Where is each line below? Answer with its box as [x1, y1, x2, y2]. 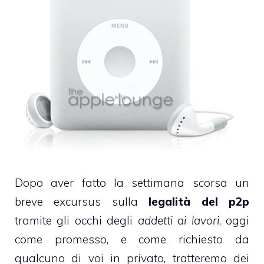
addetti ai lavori [137, 213, 219, 227]
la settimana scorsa [105, 175, 227, 190]
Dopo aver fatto [15, 175, 106, 190]
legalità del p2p [148, 194, 250, 209]
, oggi [219, 213, 250, 227]
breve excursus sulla [15, 194, 149, 209]
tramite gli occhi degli [15, 213, 138, 227]
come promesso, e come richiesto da [15, 232, 249, 246]
